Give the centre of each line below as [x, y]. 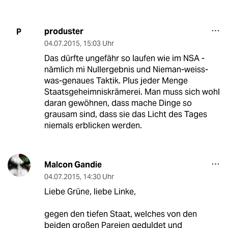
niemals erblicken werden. [93, 126]
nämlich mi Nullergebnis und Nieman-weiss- [126, 70]
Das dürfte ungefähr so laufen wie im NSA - [124, 59]
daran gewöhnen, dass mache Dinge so [118, 103]
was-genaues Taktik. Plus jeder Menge [116, 81]
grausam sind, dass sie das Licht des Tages [125, 115]
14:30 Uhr [98, 177]
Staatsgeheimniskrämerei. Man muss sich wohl [132, 92]
